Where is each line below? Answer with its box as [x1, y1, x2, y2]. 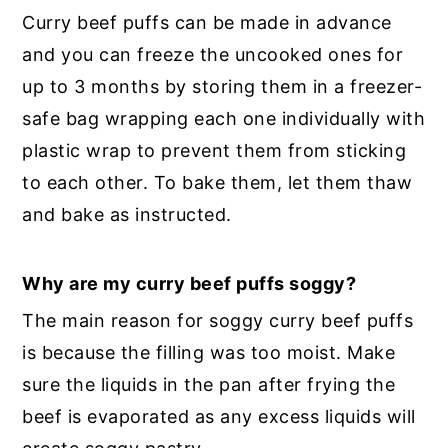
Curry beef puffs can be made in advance [22, 12, 392, 34]
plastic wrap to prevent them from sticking [22, 140, 407, 162]
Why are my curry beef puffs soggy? [22, 273, 357, 295]
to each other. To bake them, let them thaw [22, 172, 413, 194]
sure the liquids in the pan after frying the [22, 374, 396, 396]
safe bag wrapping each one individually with [22, 108, 426, 130]
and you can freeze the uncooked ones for [22, 44, 404, 66]
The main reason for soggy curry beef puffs [22, 310, 414, 332]
